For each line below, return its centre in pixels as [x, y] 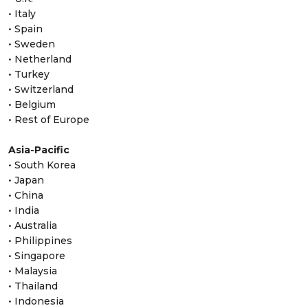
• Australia [33, 226]
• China [26, 196]
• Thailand [33, 286]
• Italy [22, 14]
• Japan [26, 180]
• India [24, 211]
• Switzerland [41, 90]
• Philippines [40, 241]
